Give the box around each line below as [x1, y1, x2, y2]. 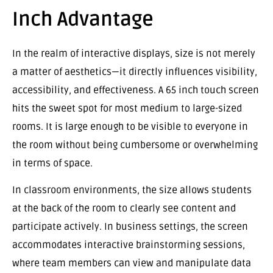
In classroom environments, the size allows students [12, 184, 252, 197]
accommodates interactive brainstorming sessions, [12, 239, 245, 252]
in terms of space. [12, 157, 93, 170]
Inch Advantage [12, 7, 154, 32]
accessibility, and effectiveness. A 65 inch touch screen [12, 84, 259, 97]
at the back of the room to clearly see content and [12, 202, 236, 215]
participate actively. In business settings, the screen [12, 221, 248, 233]
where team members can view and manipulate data [12, 257, 251, 270]
